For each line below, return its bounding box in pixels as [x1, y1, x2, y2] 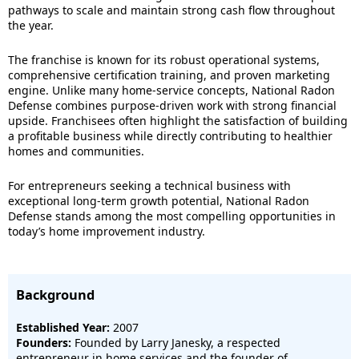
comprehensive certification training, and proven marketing [8, 67, 330, 83]
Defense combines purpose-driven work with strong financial [8, 98, 337, 113]
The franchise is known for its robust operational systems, [8, 52, 320, 67]
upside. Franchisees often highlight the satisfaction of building [8, 113, 348, 128]
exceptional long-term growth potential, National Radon [8, 193, 309, 208]
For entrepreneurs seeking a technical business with [8, 178, 291, 193]
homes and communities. [8, 143, 144, 159]
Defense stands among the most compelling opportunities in [8, 208, 336, 224]
